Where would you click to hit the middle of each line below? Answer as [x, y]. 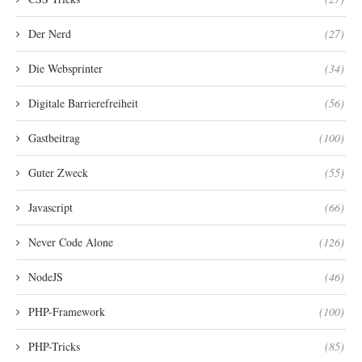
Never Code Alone [71, 242]
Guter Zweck [58, 172]
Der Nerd [50, 33]
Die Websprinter [65, 68]
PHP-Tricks [54, 346]
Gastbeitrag [54, 137]
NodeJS [46, 276]
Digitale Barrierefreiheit [83, 103]
